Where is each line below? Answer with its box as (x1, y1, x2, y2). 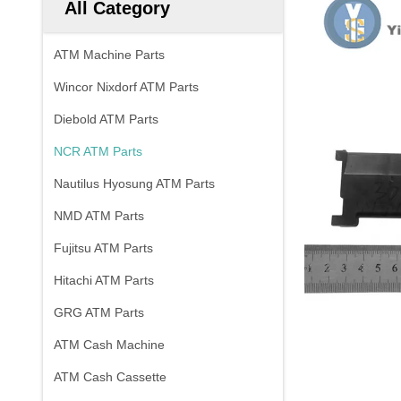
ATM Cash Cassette (54, 370, 166, 384)
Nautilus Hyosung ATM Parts (54, 176, 215, 191)
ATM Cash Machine (54, 337, 165, 352)
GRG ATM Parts (54, 305, 144, 320)
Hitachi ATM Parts (54, 273, 154, 287)
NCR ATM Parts (54, 144, 142, 158)
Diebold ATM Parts (54, 112, 158, 126)
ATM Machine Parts (54, 47, 165, 62)
